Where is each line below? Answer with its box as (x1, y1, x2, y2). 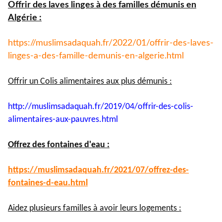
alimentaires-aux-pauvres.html (8, 115, 118, 125)
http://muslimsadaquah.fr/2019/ (8, 102, 125, 112)
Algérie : (8, 13, 42, 23)
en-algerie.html (125, 52, 184, 61)
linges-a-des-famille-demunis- (8, 52, 125, 61)
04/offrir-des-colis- (125, 102, 193, 112)
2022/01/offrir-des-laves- (112, 39, 214, 48)
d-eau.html (46, 178, 88, 188)
